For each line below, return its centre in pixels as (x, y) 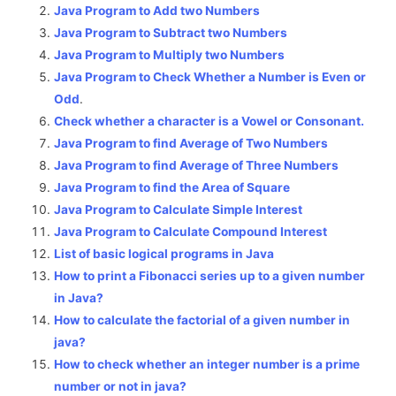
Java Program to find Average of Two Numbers (191, 144)
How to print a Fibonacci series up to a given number (210, 276)
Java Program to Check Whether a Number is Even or (210, 77)
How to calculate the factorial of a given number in (202, 320)
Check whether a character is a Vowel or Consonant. (209, 122)
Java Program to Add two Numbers (157, 11)
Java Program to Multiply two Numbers (170, 55)
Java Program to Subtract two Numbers (171, 33)
